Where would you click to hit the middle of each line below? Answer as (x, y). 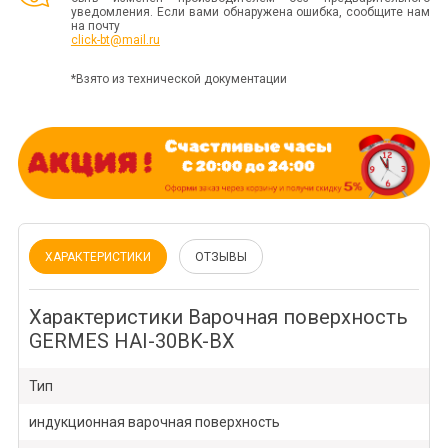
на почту (95, 26)
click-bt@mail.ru (115, 40)
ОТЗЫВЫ (220, 257)
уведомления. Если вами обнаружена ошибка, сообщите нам (250, 12)
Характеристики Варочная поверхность (218, 317)
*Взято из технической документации (178, 79)
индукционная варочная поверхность (154, 422)
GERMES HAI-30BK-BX (131, 341)
